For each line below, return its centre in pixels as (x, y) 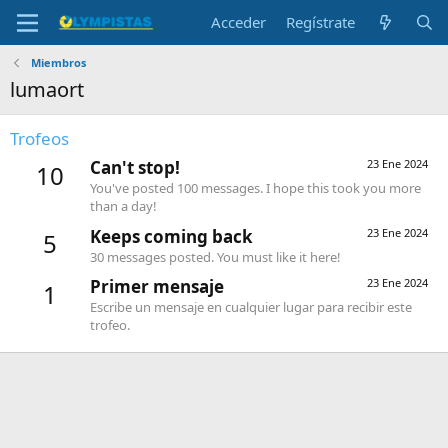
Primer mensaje (157, 286)
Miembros (58, 62)
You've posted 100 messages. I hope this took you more (255, 188)
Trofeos (39, 138)
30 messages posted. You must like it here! (215, 256)
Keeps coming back (171, 236)
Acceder (239, 22)
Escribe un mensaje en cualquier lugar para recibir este (251, 306)
